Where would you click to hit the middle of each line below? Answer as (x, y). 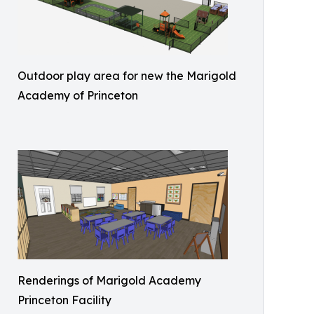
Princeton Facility (64, 300)
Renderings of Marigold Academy (109, 281)
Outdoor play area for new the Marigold (127, 76)
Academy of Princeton (78, 96)
